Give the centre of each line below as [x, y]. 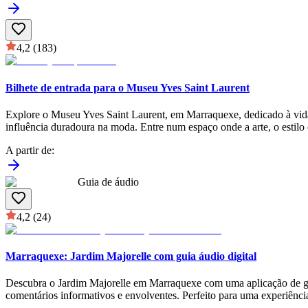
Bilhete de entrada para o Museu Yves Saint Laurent [128, 87]
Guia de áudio [108, 181]
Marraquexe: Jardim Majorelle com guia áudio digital [131, 256]
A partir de [29, 150]
